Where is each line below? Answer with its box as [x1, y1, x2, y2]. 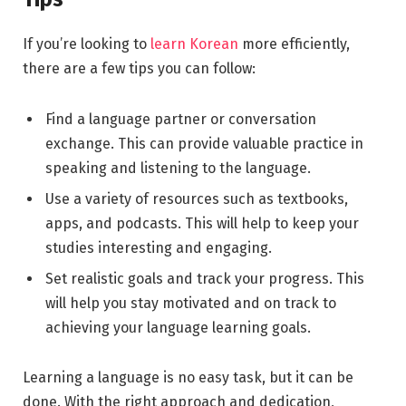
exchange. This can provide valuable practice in [45, 134, 363, 152]
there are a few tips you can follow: [23, 59, 256, 77]
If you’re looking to [23, 34, 147, 53]
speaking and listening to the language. [45, 159, 311, 177]
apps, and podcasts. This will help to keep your [45, 214, 359, 232]
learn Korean [147, 34, 238, 53]
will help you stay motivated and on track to [45, 294, 336, 312]
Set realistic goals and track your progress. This [45, 269, 364, 287]
